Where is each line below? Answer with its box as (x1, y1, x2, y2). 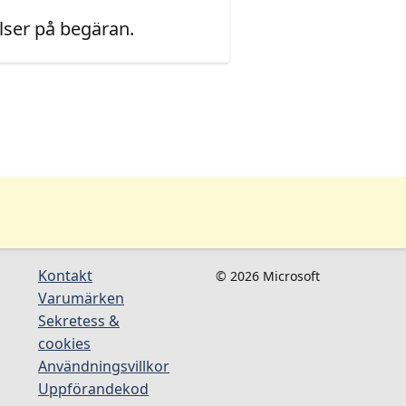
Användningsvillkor (38, 355, 169, 376)
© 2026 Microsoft (215, 266, 320, 285)
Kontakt (38, 265, 92, 285)
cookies (38, 333, 91, 353)
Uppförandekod (38, 378, 149, 399)
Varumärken (38, 287, 124, 308)
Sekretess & (38, 310, 120, 331)
